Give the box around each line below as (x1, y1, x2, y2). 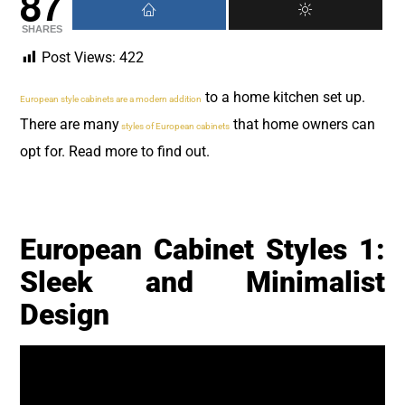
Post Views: (42, 48, 116, 66)
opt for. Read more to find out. (20, 143, 210, 161)
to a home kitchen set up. (202, 89, 365, 107)
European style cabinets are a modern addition (20, 94, 202, 105)
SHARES (21, 23, 62, 34)
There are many (20, 116, 119, 134)
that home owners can (230, 116, 375, 134)
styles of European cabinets (119, 121, 230, 132)
